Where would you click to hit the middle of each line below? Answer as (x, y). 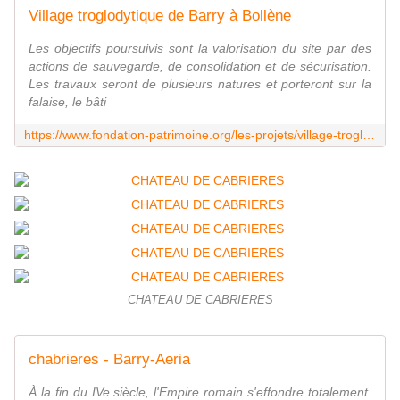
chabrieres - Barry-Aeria (109, 360)
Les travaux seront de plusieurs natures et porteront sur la (200, 84)
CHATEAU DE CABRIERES (200, 300)
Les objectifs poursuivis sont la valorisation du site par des (200, 49)
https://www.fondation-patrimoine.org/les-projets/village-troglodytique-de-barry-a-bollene (369, 135)
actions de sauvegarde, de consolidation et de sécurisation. (200, 67)
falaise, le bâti (67, 102)
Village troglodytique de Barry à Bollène (160, 16)
